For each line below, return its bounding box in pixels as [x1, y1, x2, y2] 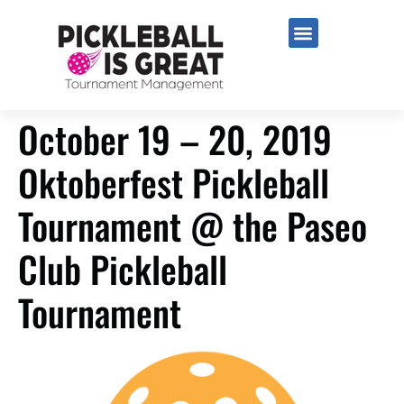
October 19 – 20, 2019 [18, 112, 332, 166]
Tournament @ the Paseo [18, 198, 367, 252]
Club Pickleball [18, 242, 227, 296]
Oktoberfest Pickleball [18, 155, 329, 209]
